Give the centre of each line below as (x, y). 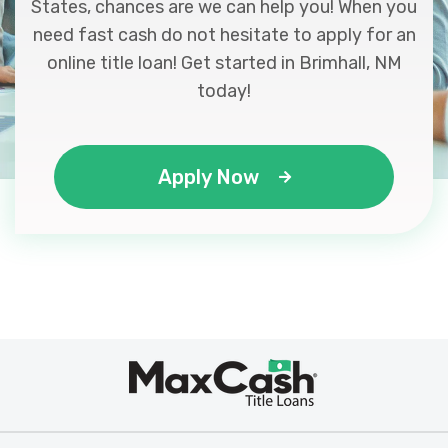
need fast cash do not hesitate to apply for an (224, 35)
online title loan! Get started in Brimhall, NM (224, 63)
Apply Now (208, 177)
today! (224, 91)
